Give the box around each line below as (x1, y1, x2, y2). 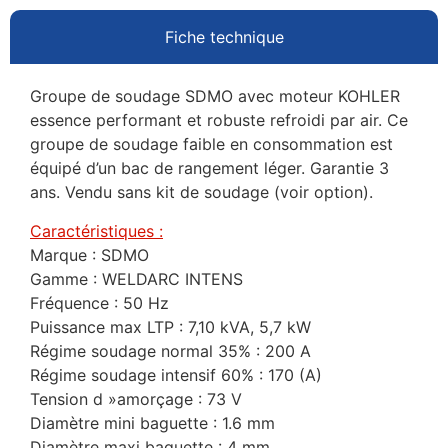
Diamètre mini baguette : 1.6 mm (30, 412, 275, 433)
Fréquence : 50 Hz (30, 292, 169, 313)
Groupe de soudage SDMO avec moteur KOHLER (30, 86, 400, 107)
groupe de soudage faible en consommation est (30, 134, 393, 155)
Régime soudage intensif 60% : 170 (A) (30, 364, 322, 385)
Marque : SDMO (30, 244, 149, 265)
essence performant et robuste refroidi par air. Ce (30, 110, 408, 131)
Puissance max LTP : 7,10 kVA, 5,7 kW (30, 316, 311, 337)
